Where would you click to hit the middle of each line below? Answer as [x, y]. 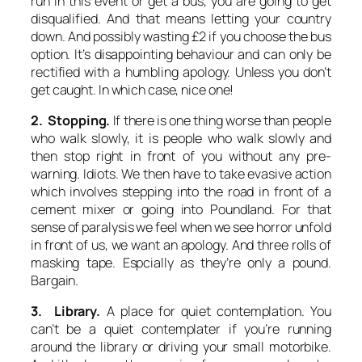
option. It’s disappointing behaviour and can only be [181, 54]
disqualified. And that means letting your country [181, 18]
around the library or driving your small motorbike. [181, 347]
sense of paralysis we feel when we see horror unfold [181, 227]
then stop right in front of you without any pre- [181, 156]
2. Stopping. [71, 120]
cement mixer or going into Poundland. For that [181, 209]
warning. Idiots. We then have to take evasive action [181, 173]
